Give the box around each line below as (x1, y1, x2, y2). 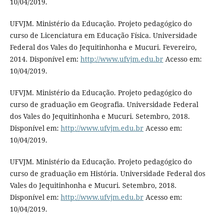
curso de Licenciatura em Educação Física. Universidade (9, 31, 197, 40)
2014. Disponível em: (9, 54, 80, 64)
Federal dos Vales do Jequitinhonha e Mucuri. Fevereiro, (9, 42, 197, 52)
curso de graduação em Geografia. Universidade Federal (9, 100, 198, 110)
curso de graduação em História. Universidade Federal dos (9, 169, 205, 179)
